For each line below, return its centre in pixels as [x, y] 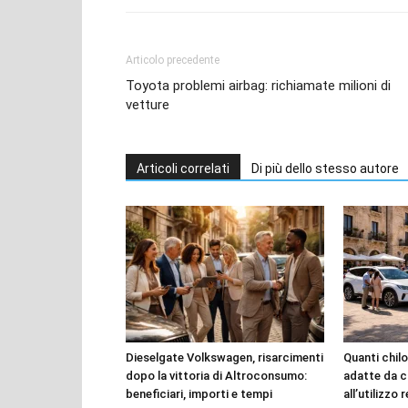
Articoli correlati [183, 168]
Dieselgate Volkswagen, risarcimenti [224, 357]
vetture [148, 104]
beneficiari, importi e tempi [199, 393]
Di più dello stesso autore [325, 168]
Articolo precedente [173, 60]
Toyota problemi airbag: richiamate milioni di [258, 85]
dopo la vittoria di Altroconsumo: [216, 375]
